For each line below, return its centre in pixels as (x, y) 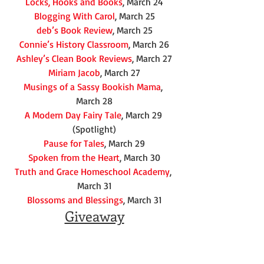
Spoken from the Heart (74, 158)
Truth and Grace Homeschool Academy (92, 172)
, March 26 (149, 44)
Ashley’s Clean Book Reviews (74, 59)
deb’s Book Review (74, 30)
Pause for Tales (74, 143)
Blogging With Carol (74, 16)
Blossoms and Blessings (75, 200)
